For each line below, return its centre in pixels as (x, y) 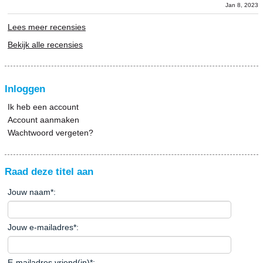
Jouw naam (29, 192)
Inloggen (25, 89)
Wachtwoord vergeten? (50, 133)
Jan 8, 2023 (242, 5)
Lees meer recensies (47, 27)
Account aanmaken (43, 120)
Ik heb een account (43, 107)
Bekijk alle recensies (45, 45)
